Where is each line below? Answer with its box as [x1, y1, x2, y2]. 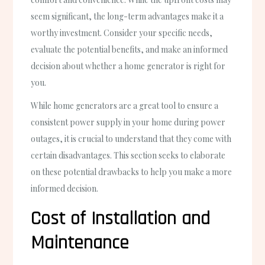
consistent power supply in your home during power [31, 116, 226, 128]
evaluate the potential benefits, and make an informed [31, 43, 228, 55]
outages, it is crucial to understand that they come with [31, 132, 232, 144]
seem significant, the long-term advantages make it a [31, 10, 224, 22]
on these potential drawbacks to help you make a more [31, 166, 232, 177]
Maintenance [31, 230, 130, 255]
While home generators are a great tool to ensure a [31, 99, 219, 111]
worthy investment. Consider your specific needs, [31, 27, 213, 38]
